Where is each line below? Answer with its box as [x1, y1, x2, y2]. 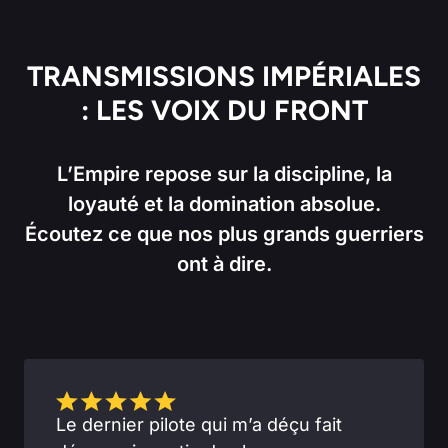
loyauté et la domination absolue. [67, 191, 381, 216]
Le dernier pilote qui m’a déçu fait [56, 414, 342, 436]
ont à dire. [176, 251, 272, 276]
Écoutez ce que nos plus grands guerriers [24, 221, 424, 246]
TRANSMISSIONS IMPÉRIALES [27, 58, 421, 93]
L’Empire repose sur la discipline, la [56, 161, 392, 186]
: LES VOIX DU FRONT [80, 92, 368, 127]
